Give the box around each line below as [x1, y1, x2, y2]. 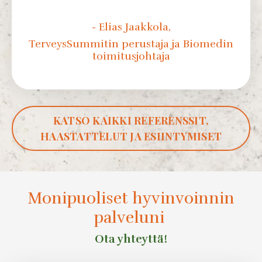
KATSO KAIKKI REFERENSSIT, [53, 113, 209, 127]
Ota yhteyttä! [95, 232, 167, 247]
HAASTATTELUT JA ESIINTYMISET [40, 129, 222, 143]
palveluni [94, 208, 168, 228]
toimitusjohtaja [92, 50, 170, 63]
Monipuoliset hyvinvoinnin [27, 188, 235, 209]
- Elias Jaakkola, [91, 20, 171, 34]
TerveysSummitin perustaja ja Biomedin [29, 37, 233, 51]
